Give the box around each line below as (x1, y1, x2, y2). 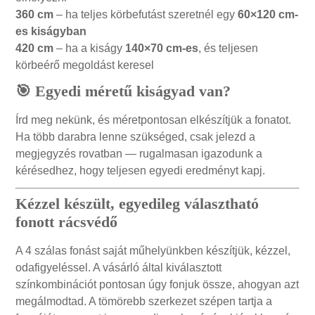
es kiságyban (15, 25, 87, 38)
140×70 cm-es (125, 42, 199, 55)
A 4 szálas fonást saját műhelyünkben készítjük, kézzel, (15, 245, 291, 257)
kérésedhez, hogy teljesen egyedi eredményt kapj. (15, 165, 266, 177)
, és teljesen (198, 42, 259, 55)
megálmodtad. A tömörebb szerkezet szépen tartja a (15, 295, 273, 308)
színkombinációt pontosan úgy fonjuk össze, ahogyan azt (15, 278, 300, 291)
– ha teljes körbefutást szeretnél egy (53, 8, 238, 21)
